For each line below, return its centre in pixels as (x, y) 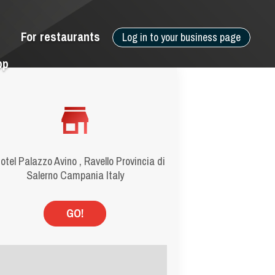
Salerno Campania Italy (75, 175)
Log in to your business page (181, 37)
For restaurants (60, 37)
